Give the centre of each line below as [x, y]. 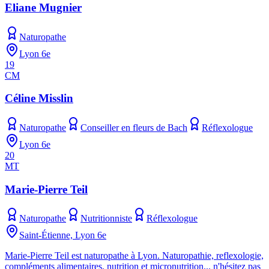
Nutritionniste [106, 219]
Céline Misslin [39, 98]
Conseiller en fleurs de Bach [134, 128]
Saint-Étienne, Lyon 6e [63, 235]
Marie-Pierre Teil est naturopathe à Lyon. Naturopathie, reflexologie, [134, 256]
